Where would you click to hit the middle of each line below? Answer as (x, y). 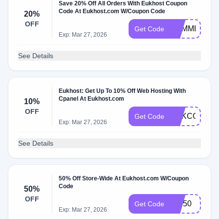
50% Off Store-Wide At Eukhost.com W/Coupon (124, 178)
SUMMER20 (192, 29)
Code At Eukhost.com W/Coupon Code (112, 11)
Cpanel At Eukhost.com (92, 99)
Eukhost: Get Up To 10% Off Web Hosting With (122, 91)
